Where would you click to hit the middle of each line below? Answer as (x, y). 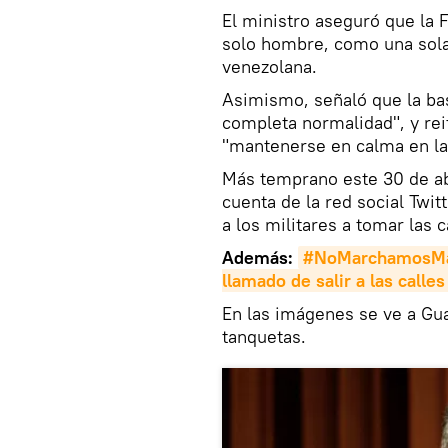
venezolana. (269, 67)
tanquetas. (264, 337)
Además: (260, 258)
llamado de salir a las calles (333, 281)
